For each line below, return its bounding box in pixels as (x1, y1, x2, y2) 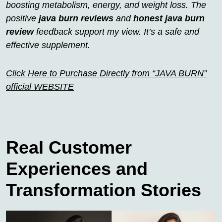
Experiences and (6, 158, 148, 179)
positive (6, 13, 39, 23)
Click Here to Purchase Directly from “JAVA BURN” (6, 68, 207, 78)
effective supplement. (6, 40, 90, 50)
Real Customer (6, 137, 132, 158)
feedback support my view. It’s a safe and (34, 26, 199, 37)
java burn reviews (39, 13, 113, 23)
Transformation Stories (6, 179, 201, 200)
